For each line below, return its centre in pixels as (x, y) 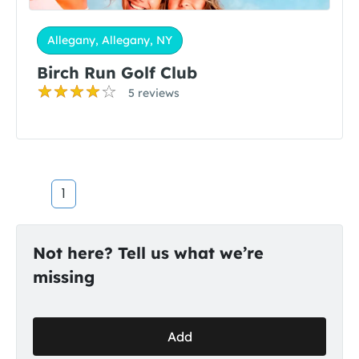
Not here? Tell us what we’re (148, 253)
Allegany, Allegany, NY (110, 40)
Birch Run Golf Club (117, 73)
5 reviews (154, 93)
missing (64, 277)
